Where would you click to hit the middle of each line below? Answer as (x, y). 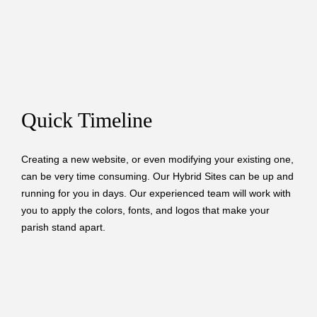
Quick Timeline (87, 120)
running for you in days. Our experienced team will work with (156, 194)
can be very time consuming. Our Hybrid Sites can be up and (157, 177)
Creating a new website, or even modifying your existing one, (157, 160)
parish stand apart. (63, 227)
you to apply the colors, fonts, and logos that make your (145, 211)
